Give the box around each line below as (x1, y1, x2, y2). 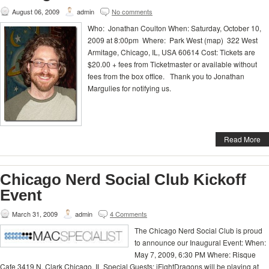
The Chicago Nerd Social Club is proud (134, 225, 262, 236)
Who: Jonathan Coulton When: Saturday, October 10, (88, 22, 261, 33)
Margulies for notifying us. (88, 82, 171, 93)
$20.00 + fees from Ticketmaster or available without (88, 58, 257, 69)
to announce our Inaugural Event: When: (134, 237, 266, 248)
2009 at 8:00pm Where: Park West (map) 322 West (88, 34, 258, 45)
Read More (224, 134, 261, 145)
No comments (112, 6, 153, 16)
